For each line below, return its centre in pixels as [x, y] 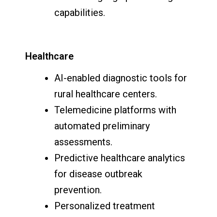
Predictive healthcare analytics [120, 158]
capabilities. [80, 13]
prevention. [78, 190]
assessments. [84, 142]
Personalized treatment [105, 206]
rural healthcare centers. [106, 94]
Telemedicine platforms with [116, 110]
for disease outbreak [99, 174]
